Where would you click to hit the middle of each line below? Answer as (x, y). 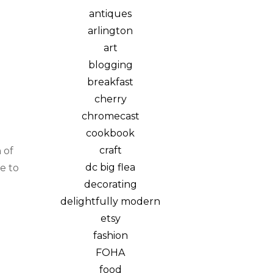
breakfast (110, 82)
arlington (110, 31)
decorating (110, 184)
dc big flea (110, 167)
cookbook (110, 133)
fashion (110, 236)
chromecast (110, 116)
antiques (110, 14)
